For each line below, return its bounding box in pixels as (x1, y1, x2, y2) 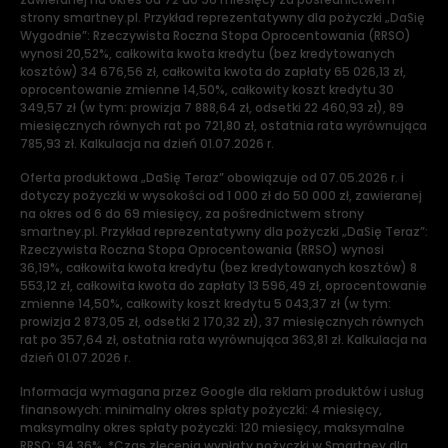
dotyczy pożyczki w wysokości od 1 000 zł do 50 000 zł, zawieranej (20, 187, 422, 204)
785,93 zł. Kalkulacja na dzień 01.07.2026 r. (20, 135, 274, 152)
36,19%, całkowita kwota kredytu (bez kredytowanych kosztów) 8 (20, 259, 417, 276)
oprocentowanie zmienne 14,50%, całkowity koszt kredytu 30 (20, 81, 394, 98)
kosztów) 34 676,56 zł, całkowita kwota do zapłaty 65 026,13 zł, (20, 63, 406, 80)
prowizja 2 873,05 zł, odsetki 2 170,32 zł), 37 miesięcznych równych (20, 313, 424, 330)
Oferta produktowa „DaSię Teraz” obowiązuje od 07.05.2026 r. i (20, 169, 404, 186)
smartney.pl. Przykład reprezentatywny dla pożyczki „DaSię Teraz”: (20, 223, 428, 240)
